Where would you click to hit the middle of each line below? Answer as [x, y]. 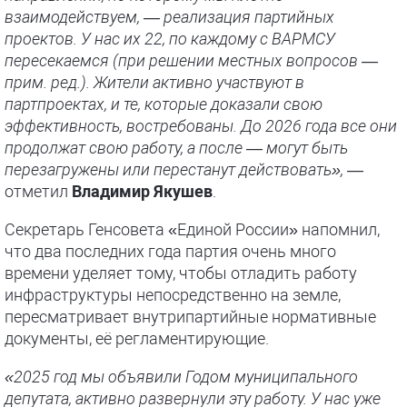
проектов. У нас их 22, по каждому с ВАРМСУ [170, 39]
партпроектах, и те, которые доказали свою [164, 104]
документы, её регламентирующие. [137, 338]
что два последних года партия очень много [170, 251]
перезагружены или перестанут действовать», [174, 169]
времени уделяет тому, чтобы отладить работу [181, 273]
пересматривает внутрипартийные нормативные [190, 317]
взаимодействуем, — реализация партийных [169, 17]
